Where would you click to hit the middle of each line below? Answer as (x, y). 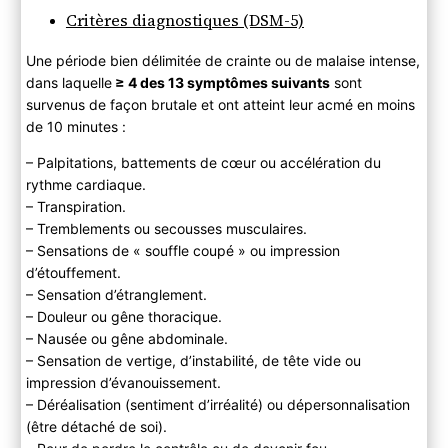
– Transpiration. (75, 206)
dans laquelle (68, 82)
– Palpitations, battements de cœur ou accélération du (203, 162)
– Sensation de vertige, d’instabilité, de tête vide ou (193, 360)
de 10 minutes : (75, 126)
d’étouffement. (73, 272)
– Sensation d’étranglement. (116, 294)
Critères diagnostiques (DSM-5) (184, 19)
